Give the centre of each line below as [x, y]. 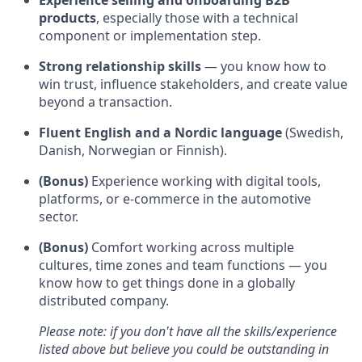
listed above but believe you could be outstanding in [184, 349]
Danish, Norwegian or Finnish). [133, 151]
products [67, 18]
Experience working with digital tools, [204, 181]
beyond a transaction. [105, 102]
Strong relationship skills [120, 67]
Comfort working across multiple [191, 248]
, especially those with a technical [197, 18]
